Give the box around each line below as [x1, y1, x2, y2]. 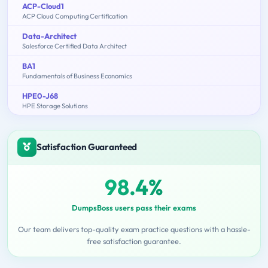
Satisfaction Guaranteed [36, 141, 138, 153]
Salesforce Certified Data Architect [22, 41, 127, 50]
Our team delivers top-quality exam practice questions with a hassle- [17, 224, 251, 234]
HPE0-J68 [22, 90, 58, 100]
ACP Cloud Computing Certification [22, 11, 127, 20]
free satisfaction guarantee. [87, 236, 181, 246]
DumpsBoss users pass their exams [72, 202, 196, 212]
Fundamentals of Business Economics [22, 71, 132, 80]
